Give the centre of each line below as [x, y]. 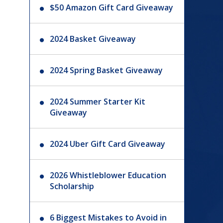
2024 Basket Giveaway [93, 39]
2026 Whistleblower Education [108, 175]
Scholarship [72, 186]
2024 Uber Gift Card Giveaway [108, 144]
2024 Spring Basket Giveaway [107, 70]
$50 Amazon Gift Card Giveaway [112, 7]
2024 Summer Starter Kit [98, 102]
